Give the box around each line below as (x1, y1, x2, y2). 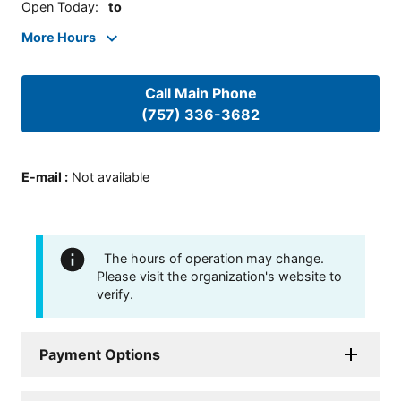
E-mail (21, 168, 62, 184)
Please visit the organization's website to (97, 268, 342, 284)
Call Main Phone (144, 84, 257, 103)
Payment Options (39, 345, 160, 363)
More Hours (21, 30, 96, 46)
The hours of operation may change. (104, 250, 324, 266)
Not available (72, 168, 149, 184)
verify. (97, 286, 133, 302)
